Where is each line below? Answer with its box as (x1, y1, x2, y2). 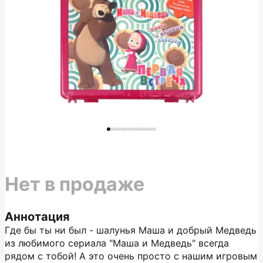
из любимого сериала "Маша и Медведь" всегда (5, 237, 229, 249)
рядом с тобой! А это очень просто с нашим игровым (5, 250, 257, 262)
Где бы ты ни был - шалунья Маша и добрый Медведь (5, 224, 257, 236)
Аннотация (5, 210, 70, 224)
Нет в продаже (5, 173, 144, 195)
